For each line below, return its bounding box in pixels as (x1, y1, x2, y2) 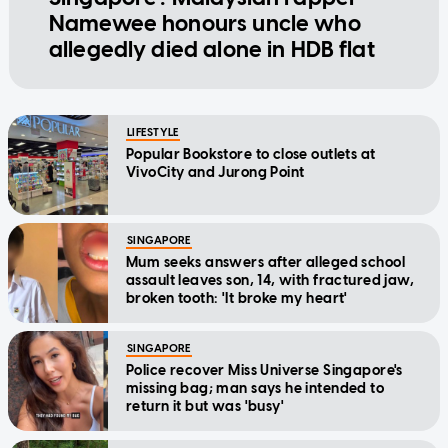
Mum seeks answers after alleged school (126, 253, 405, 271)
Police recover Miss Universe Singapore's (126, 361, 403, 379)
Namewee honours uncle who (48, 9, 361, 37)
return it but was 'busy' (126, 397, 285, 415)
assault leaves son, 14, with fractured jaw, (126, 271, 415, 289)
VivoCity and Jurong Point (126, 163, 305, 181)
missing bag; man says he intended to (126, 379, 385, 397)
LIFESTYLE (127, 125, 179, 139)
